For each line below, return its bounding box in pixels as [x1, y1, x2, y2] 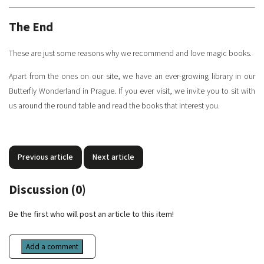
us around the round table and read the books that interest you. [9, 100, 220, 112]
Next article [93, 151, 134, 163]
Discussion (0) [9, 180, 86, 199]
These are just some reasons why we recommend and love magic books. [9, 47, 252, 60]
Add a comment [26, 241, 78, 253]
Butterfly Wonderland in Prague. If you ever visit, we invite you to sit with [9, 85, 255, 97]
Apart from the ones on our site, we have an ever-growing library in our [9, 70, 255, 82]
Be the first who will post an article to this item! [9, 209, 174, 221]
